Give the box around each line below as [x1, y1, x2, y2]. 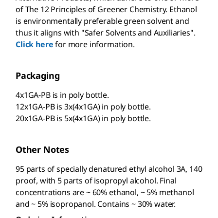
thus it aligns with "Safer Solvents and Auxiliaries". [16, 27, 196, 38]
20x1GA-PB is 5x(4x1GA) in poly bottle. [16, 113, 151, 124]
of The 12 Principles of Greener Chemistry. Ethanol [16, 4, 197, 15]
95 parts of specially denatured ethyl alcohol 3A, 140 [16, 163, 202, 174]
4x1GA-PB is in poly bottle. [16, 90, 109, 100]
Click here [16, 39, 55, 50]
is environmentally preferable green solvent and [16, 16, 189, 26]
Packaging [16, 70, 60, 81]
